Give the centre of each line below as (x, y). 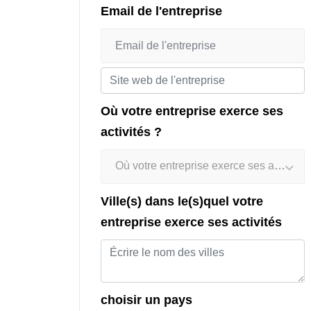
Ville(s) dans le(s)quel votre (182, 201)
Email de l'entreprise (161, 11)
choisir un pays (146, 300)
